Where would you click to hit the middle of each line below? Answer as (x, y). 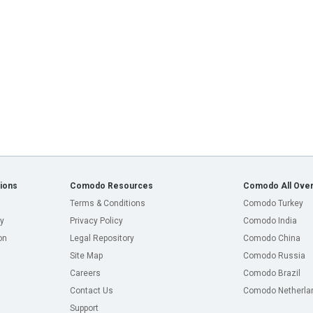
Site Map (86, 256)
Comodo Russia (274, 256)
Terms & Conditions (108, 203)
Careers (85, 273)
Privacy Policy (96, 221)
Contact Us (92, 291)
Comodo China (272, 238)
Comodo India (270, 221)
